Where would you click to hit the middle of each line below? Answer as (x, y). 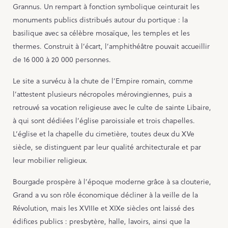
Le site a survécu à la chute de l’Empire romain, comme (103, 81)
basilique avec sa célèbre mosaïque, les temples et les (101, 33)
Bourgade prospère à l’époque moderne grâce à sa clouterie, (112, 182)
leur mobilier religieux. (50, 161)
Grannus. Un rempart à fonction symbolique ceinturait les (106, 7)
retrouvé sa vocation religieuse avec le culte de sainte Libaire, (112, 108)
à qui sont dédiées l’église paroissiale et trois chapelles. (104, 121)
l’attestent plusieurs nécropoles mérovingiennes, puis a (102, 94)
